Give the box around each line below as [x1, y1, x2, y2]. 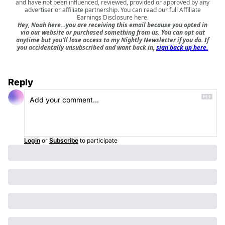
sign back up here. [156, 43, 208, 52]
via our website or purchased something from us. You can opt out [20, 28, 205, 37]
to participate [80, 136, 118, 144]
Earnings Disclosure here [76, 13, 147, 22]
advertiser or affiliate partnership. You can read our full [24, 5, 179, 14]
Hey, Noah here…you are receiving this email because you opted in [18, 20, 207, 29]
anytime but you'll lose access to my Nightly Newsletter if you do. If [16, 35, 209, 44]
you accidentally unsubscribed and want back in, [17, 43, 156, 52]
